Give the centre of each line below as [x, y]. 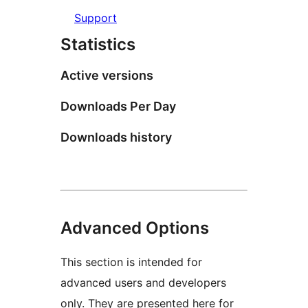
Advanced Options [135, 228]
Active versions [107, 75]
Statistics [98, 44]
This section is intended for [131, 262]
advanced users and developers [143, 282]
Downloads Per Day [118, 106]
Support [96, 18]
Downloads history [116, 137]
